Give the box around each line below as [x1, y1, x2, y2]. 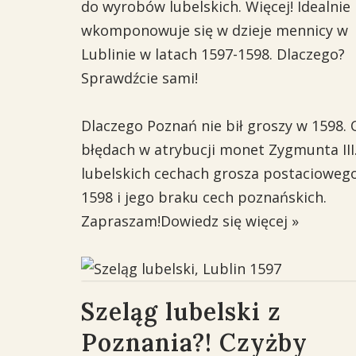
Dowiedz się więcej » [161, 211, 299, 230]
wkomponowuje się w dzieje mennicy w [81, 21, 348, 40]
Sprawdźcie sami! [81, 68, 198, 87]
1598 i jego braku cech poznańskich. [81, 188, 327, 207]
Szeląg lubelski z [81, 296, 281, 327]
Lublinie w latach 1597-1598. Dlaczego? [81, 44, 345, 64]
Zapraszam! [81, 211, 161, 230]
